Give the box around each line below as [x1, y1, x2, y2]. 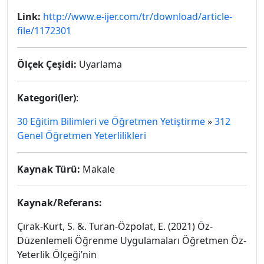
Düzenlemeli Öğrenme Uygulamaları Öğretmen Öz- [17, 234, 246, 247]
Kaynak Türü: [17, 163, 80, 176]
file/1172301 [17, 24, 71, 37]
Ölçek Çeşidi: [17, 58, 77, 71]
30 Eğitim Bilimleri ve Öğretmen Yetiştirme [17, 115, 205, 128]
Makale [80, 163, 115, 176]
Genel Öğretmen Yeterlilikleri [17, 129, 146, 142]
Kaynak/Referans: [17, 196, 102, 209]
